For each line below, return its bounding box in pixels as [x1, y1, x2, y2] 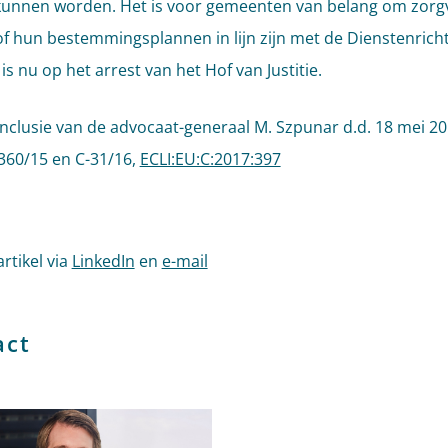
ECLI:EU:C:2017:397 [139, 148, 281, 170]
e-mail [161, 250, 208, 272]
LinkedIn [71, 250, 135, 272]
